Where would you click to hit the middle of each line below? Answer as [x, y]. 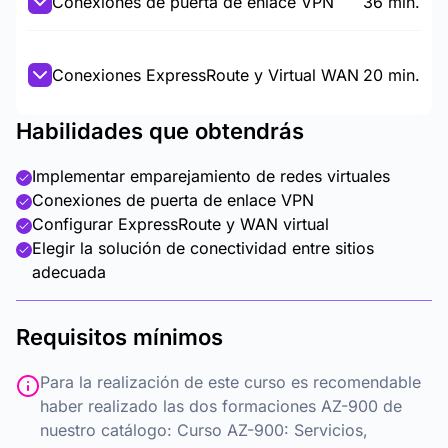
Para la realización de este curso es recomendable [230, 382]
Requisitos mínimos [119, 337]
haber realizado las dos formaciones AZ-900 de [221, 406]
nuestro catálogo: [108, 430]
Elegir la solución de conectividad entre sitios [203, 248]
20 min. [391, 75]
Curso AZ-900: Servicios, [272, 430]
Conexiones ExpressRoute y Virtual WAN [205, 75]
